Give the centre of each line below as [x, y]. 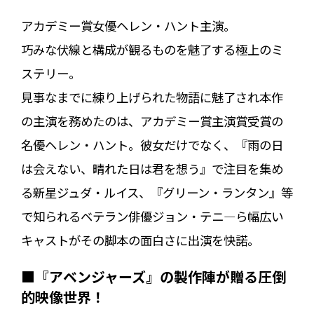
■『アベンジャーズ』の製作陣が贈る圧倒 [153, 277]
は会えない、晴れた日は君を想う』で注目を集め [152, 169]
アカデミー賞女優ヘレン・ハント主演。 [128, 26]
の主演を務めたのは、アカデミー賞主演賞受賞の [152, 121]
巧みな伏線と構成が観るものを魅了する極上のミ [152, 50]
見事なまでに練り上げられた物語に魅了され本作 [152, 97]
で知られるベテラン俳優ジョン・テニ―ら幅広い [152, 217]
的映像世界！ [63, 297]
